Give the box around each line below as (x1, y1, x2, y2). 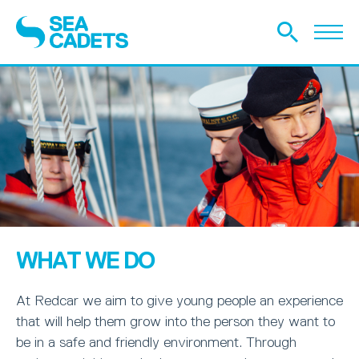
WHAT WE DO (16, 247, 154, 273)
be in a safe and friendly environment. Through (16, 334, 296, 350)
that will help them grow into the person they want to (16, 313, 335, 329)
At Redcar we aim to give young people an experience (16, 292, 343, 309)
